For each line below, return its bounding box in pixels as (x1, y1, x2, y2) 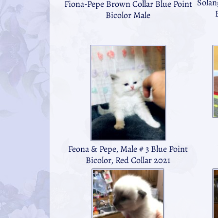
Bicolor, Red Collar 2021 (86, 154, 171, 166)
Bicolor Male (106, 9, 151, 21)
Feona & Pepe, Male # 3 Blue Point (68, 143, 188, 155)
